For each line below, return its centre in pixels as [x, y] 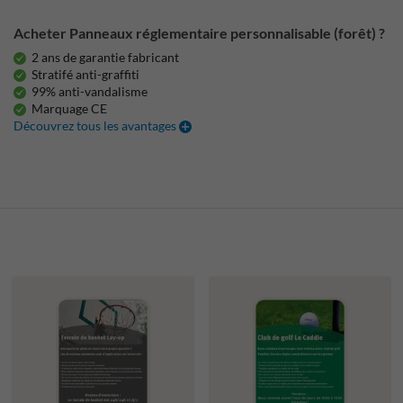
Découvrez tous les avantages [97, 125]
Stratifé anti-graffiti [86, 74]
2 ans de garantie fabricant [106, 57]
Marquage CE [70, 108]
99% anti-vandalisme [90, 91]
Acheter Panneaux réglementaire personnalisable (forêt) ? [200, 33]
